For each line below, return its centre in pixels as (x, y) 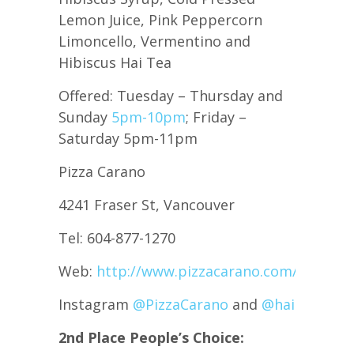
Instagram (96, 304)
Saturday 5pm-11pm (128, 138)
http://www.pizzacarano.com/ (197, 271)
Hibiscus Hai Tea (117, 62)
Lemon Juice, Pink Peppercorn (160, 19)
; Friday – (216, 117)
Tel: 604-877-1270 (117, 237)
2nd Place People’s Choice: (151, 337)
